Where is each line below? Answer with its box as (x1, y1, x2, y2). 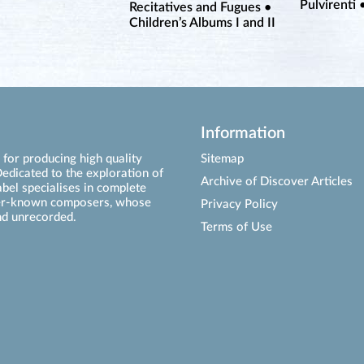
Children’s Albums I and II (129, 16, 275, 30)
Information (200, 125, 285, 141)
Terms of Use (200, 221, 272, 233)
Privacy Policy (200, 198, 278, 210)
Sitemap (200, 153, 244, 165)
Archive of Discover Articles (200, 175, 353, 188)
